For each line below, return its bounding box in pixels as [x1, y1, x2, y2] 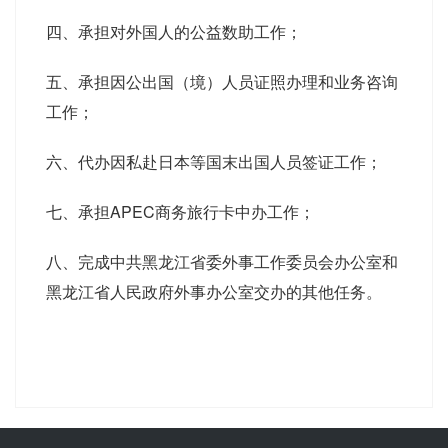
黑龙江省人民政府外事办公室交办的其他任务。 [46, 280, 382, 303]
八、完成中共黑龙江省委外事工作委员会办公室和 [46, 250, 398, 273]
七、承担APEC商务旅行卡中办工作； [46, 200, 315, 223]
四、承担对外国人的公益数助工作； [46, 20, 302, 43]
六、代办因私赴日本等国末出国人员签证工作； [46, 150, 382, 173]
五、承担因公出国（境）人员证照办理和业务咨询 [46, 70, 398, 93]
